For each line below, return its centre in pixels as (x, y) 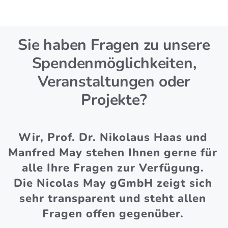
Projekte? (114, 100)
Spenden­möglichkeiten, (114, 63)
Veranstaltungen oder (114, 81)
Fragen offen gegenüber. (113, 213)
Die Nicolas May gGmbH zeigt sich (113, 183)
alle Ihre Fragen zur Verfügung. (113, 168)
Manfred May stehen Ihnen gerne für (113, 152)
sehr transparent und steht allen (113, 198)
